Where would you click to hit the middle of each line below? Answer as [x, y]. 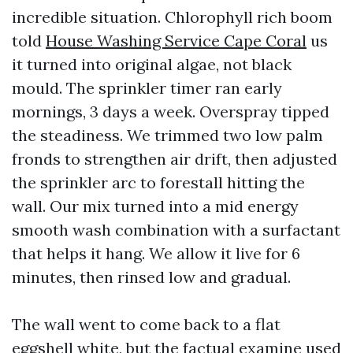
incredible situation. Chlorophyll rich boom [172, 17]
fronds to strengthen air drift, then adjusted [175, 159]
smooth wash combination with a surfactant [176, 230]
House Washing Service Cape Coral [176, 41]
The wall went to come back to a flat [146, 324]
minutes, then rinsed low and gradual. [151, 277]
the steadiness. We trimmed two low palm [167, 135]
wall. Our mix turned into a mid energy [155, 206]
